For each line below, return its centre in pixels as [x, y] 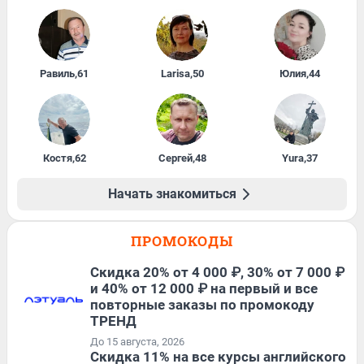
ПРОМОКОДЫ [182, 240]
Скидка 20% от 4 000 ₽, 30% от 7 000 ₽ [217, 272]
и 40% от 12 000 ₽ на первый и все [204, 288]
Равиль [58, 73]
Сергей [175, 158]
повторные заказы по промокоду [202, 304]
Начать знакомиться [172, 193]
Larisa [175, 73]
